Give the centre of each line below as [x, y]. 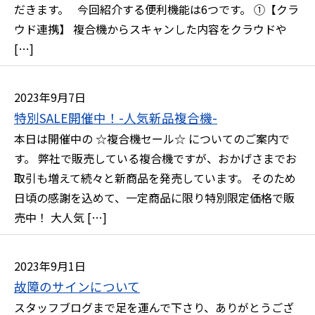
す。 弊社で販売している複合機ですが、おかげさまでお [155, 158]
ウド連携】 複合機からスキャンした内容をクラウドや [150, 29]
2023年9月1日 [50, 266]
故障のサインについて [77, 287]
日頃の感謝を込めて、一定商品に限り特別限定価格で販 [154, 198]
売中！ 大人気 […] [60, 217]
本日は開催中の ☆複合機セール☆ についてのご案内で [152, 139]
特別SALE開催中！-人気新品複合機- [116, 118]
